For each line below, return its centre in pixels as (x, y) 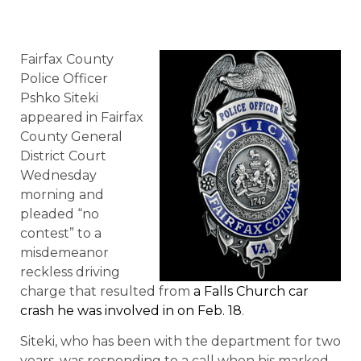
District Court (63, 156)
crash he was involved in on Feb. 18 (131, 311)
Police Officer (64, 79)
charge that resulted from (107, 291)
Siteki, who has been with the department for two (180, 342)
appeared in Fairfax (82, 117)
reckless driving (70, 272)
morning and (62, 195)
